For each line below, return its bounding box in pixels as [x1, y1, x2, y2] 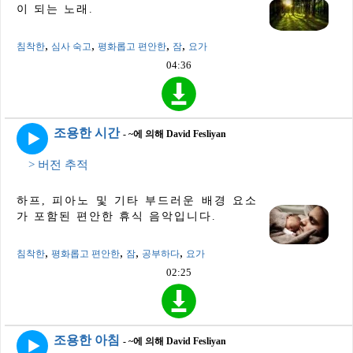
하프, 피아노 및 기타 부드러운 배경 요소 [17, 194, 258, 206]
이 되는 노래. [17, 2, 94, 15]
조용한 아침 [54, 333, 120, 347]
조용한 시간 [54, 125, 120, 139]
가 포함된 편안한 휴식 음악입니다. [17, 210, 217, 222]
